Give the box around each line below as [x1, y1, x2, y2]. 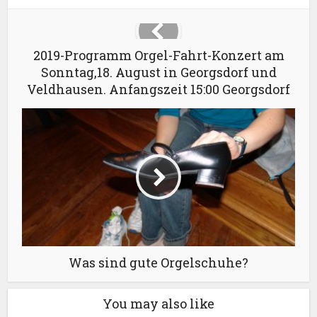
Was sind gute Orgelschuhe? [69, 253, 248, 271]
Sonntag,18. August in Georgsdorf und [40, 63, 277, 81]
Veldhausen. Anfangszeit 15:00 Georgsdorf [27, 80, 290, 98]
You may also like [103, 294, 214, 312]
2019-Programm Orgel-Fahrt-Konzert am [33, 46, 284, 64]
